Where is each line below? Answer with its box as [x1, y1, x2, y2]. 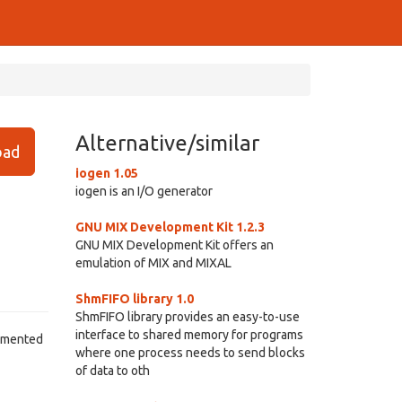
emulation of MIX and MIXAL [74, 256, 232, 270]
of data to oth [74, 363, 150, 378]
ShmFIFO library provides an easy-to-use [74, 310, 300, 324]
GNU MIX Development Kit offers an [74, 238, 274, 252]
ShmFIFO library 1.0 [74, 292, 194, 306]
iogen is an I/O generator [74, 184, 213, 198]
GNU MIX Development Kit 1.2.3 [74, 220, 265, 234]
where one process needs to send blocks [74, 345, 305, 360]
